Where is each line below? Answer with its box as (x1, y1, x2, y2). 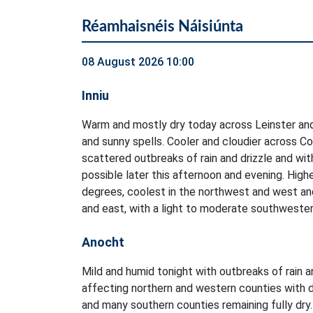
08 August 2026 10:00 (82, 55, 194, 69)
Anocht (82, 235, 124, 250)
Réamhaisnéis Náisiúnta (82, 19, 243, 35)
